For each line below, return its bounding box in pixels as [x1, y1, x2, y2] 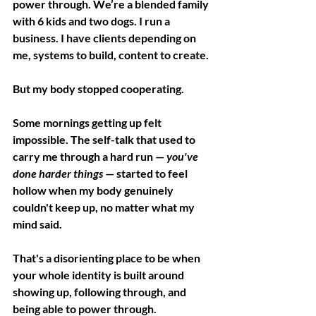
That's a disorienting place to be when [13, 250, 202, 265]
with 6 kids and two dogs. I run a [13, 13, 172, 28]
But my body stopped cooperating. [13, 81, 184, 95]
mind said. [13, 217, 62, 231]
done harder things [13, 166, 103, 180]
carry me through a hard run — [13, 149, 166, 163]
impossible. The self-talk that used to [13, 132, 197, 146]
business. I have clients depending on [13, 30, 198, 44]
